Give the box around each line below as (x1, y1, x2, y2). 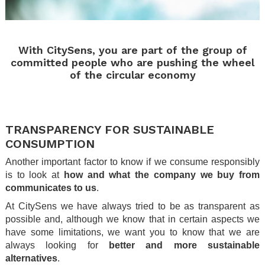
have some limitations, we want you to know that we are (5, 227, 260, 237)
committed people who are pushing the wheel (11, 56, 254, 69)
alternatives (5, 253, 57, 263)
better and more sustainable (109, 240, 260, 250)
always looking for (5, 240, 109, 250)
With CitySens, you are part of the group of (18, 43, 247, 56)
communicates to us (5, 182, 96, 193)
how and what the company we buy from (63, 169, 260, 180)
